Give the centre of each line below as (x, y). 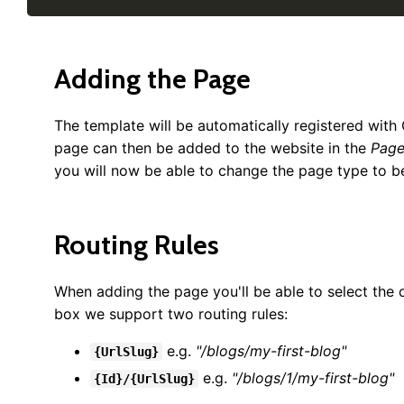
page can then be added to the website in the (212, 148)
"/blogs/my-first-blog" (271, 351)
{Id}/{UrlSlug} (144, 379)
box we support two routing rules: (171, 314)
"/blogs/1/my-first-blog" (313, 378)
